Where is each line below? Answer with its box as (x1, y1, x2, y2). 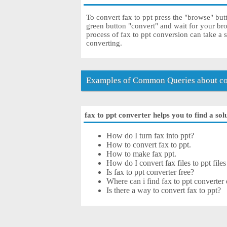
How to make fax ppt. (106, 149, 177, 159)
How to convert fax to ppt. (106, 140, 192, 149)
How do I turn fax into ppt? (106, 131, 195, 140)
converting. (86, 39, 123, 48)
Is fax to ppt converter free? (106, 168, 195, 177)
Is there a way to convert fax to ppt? (106, 186, 221, 195)
